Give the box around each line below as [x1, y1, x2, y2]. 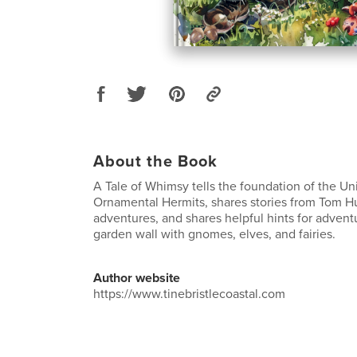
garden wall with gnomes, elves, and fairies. [93, 226, 335, 242]
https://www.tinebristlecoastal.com [93, 285, 285, 302]
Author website [93, 269, 180, 286]
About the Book [93, 151, 218, 171]
